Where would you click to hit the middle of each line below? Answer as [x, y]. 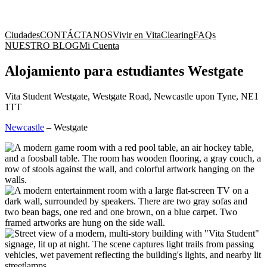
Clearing [177, 35]
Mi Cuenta [99, 46]
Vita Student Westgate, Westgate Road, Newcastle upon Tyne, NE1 [132, 96]
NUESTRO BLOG [42, 46]
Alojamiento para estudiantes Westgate [124, 71]
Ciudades [22, 35]
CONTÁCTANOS [76, 35]
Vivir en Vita [137, 35]
